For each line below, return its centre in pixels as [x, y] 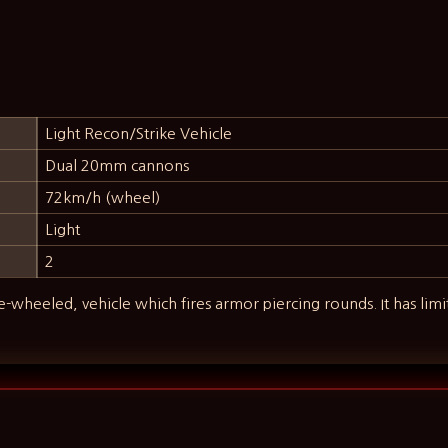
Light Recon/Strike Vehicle [139, 134]
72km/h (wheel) [103, 198]
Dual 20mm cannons [117, 166]
